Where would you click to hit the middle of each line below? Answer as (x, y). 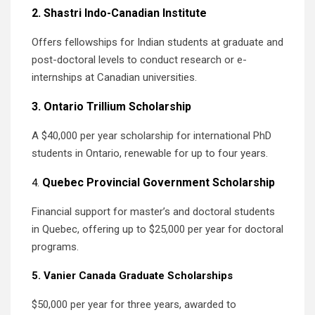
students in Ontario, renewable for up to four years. (150, 153)
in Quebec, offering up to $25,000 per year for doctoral (157, 229)
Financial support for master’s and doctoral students (153, 211)
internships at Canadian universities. (114, 77)
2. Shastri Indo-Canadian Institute (119, 13)
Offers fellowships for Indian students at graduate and (157, 42)
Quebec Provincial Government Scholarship (161, 182)
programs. (55, 246)
